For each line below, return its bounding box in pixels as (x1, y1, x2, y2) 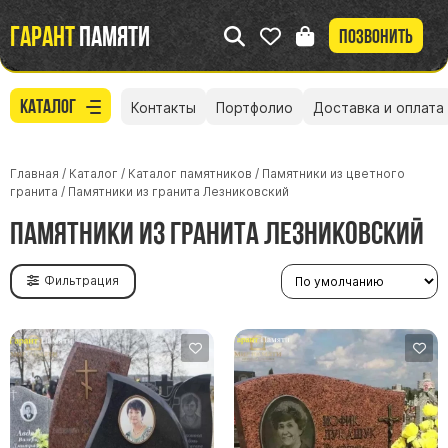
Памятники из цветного (262, 165, 405, 181)
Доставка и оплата (313, 99, 444, 117)
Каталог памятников (128, 165, 252, 181)
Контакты (131, 99, 196, 117)
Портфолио (216, 99, 293, 117)
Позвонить (339, 25, 413, 48)
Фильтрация (44, 273, 119, 289)
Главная (10, 165, 59, 181)
